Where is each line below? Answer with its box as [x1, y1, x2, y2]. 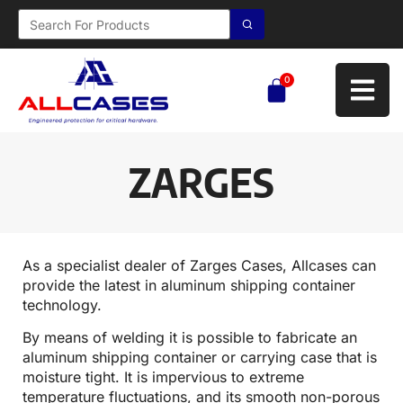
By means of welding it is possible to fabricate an [22, 328, 357, 347]
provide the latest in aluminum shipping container [22, 275, 355, 294]
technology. [22, 295, 102, 314]
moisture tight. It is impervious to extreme [22, 368, 304, 387]
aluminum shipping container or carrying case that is [22, 348, 377, 367]
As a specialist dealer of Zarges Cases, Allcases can [22, 255, 376, 274]
